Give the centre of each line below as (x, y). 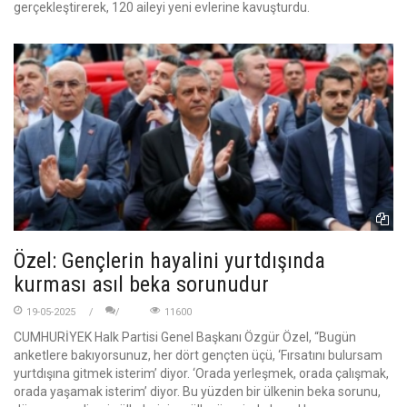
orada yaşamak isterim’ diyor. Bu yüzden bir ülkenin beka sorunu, (197, 391)
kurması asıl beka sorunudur (141, 284)
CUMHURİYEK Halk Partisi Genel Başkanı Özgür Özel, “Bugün (185, 337)
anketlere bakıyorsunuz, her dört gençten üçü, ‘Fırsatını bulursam (198, 355)
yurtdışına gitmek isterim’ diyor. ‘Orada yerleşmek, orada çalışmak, (201, 373)
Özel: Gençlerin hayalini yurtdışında (169, 260)
